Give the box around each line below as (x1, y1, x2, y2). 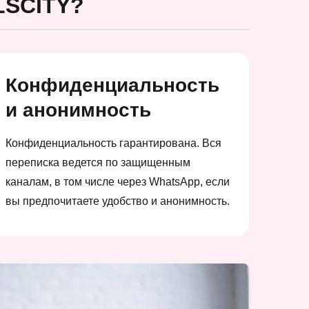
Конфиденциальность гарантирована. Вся (5, 137, 221, 149)
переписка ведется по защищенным (5, 156, 190, 168)
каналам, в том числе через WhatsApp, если (5, 175, 230, 188)
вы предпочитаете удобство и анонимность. (5, 195, 230, 207)
